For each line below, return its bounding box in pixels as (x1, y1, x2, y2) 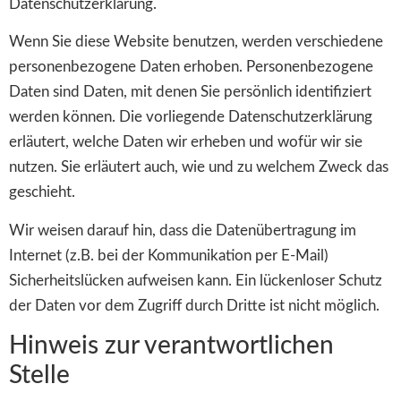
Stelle (9, 363, 70, 388)
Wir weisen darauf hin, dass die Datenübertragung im (9, 222, 356, 238)
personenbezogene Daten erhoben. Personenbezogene (9, 59, 373, 75)
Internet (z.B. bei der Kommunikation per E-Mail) (9, 247, 328, 263)
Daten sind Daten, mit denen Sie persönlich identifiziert (9, 84, 371, 100)
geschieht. (9, 184, 75, 200)
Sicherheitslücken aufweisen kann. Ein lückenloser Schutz (9, 272, 382, 288)
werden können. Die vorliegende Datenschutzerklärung (9, 109, 372, 125)
